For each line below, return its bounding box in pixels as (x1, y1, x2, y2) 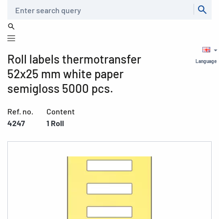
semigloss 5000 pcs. (7, 81, 113, 95)
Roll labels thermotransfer (7, 52, 141, 66)
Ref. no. (7, 107, 33, 116)
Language (196, 58, 217, 64)
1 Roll (46, 118, 64, 128)
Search (7, 2, 25, 9)
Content (46, 107, 75, 116)
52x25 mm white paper (7, 66, 124, 81)
